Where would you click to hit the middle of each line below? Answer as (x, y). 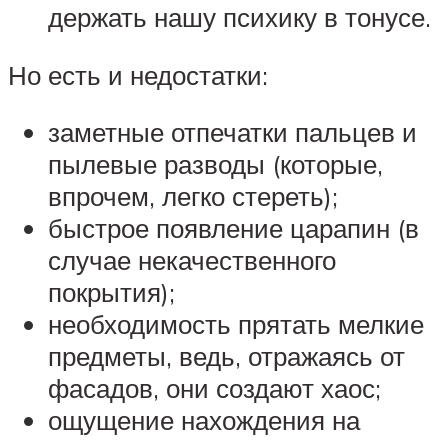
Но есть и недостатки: (138, 74)
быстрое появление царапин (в (233, 228)
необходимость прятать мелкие (236, 324)
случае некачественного (192, 260)
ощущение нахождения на (204, 420)
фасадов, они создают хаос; (214, 388)
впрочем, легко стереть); (193, 196)
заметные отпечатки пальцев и (232, 132)
